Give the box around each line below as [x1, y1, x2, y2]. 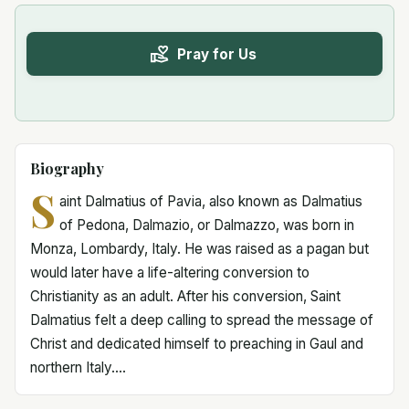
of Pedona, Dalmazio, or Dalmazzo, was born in [58, 216, 354, 234]
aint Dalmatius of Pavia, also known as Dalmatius [58, 193, 362, 210]
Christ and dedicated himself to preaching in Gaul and [30, 335, 363, 352]
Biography [30, 159, 104, 178]
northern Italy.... [30, 359, 126, 376]
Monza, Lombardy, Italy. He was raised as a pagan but [30, 240, 369, 257]
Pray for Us [176, 45, 257, 63]
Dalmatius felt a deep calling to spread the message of [30, 311, 373, 329]
